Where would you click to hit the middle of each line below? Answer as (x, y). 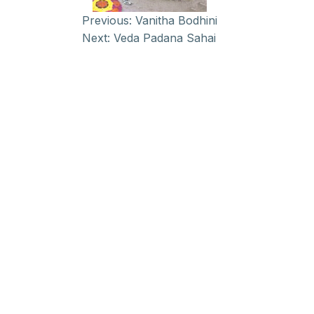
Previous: (107, 20)
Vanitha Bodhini (176, 20)
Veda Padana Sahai (165, 38)
